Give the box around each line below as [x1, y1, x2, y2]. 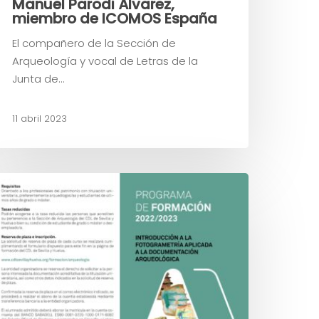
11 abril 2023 [12, 111, 67, 125]
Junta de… [12, 71, 64, 87]
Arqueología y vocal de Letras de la [12, 53, 198, 69]
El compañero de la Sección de [12, 36, 176, 51]
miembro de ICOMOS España [12, 9, 217, 29]
